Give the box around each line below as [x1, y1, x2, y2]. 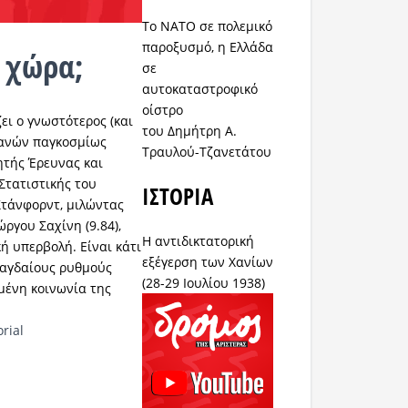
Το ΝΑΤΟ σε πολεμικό [142, 17, 273, 36]
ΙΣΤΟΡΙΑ [142, 180, 214, 211]
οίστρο [142, 101, 184, 119]
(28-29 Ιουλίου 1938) [142, 274, 266, 292]
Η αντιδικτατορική [142, 232, 255, 250]
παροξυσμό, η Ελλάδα [142, 38, 274, 56]
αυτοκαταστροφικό [142, 80, 259, 98]
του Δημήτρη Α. [142, 122, 238, 140]
